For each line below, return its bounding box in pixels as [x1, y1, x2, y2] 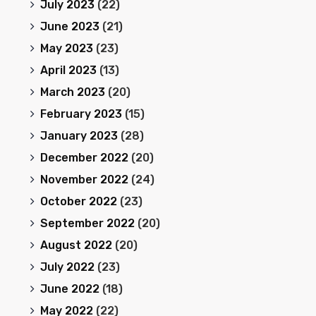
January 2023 [39, 129, 118, 142]
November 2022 [39, 173, 128, 186]
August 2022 [39, 238, 112, 252]
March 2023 [39, 85, 105, 99]
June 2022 [39, 282, 99, 296]
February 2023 [39, 107, 122, 121]
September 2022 [39, 217, 135, 230]
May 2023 [39, 42, 93, 55]
